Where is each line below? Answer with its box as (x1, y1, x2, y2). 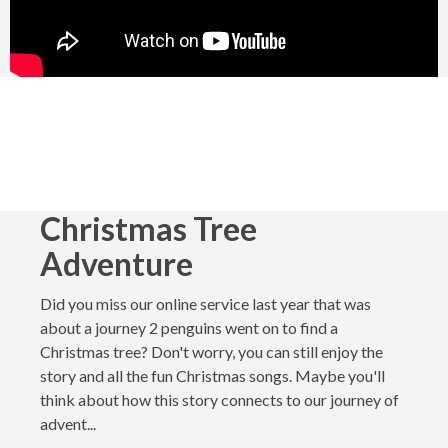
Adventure (40, 243, 193, 283)
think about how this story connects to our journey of (40, 390, 399, 410)
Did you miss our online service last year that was (40, 294, 371, 314)
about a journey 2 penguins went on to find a (40, 318, 338, 338)
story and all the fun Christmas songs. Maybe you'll (40, 366, 385, 386)
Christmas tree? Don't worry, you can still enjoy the (40, 342, 383, 362)
